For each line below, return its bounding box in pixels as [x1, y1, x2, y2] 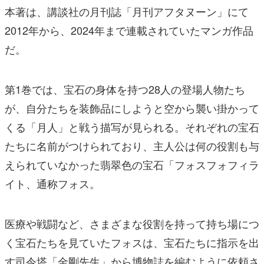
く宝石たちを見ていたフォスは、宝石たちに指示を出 [5, 235, 259, 250]
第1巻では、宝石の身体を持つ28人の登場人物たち [5, 81, 245, 97]
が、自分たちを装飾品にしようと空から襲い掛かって [5, 100, 259, 116]
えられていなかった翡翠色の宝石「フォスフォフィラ [5, 157, 259, 173]
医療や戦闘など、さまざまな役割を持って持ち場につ [5, 216, 259, 232]
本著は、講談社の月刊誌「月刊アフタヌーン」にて [5, 4, 249, 19]
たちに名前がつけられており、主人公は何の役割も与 [5, 138, 259, 154]
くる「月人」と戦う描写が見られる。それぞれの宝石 [5, 119, 259, 135]
